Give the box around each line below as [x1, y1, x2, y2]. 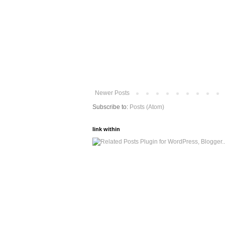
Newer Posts [95, 89, 130, 96]
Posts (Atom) [130, 103, 164, 110]
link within [92, 126, 120, 132]
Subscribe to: [92, 103, 130, 110]
